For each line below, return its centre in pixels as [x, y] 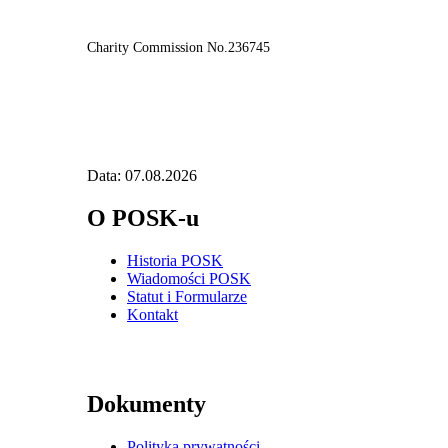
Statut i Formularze [187, 296]
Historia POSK [175, 260]
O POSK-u [143, 217]
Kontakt [152, 314]
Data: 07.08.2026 [142, 175]
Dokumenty [146, 404]
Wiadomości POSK [189, 278]
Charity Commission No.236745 [178, 47]
